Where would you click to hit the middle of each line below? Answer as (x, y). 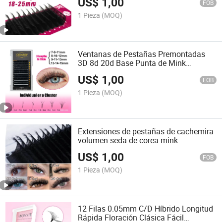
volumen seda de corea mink (128, 140)
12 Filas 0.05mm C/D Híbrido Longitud (146, 209)
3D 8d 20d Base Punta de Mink (132, 63)
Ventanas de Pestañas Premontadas (142, 54)
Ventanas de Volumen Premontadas (141, 72)
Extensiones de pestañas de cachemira (146, 132)
